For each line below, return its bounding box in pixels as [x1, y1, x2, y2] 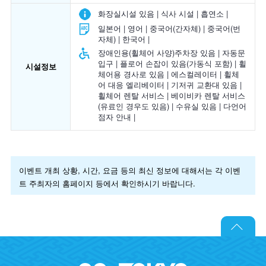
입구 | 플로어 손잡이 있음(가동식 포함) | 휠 [98, 57, 246, 69]
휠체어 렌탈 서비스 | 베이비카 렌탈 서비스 [98, 89, 245, 101]
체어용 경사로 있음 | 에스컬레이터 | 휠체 [98, 68, 239, 80]
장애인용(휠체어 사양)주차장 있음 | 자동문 [98, 46, 245, 58]
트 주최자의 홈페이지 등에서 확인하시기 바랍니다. [19, 177, 195, 189]
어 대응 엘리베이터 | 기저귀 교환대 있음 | [98, 78, 242, 90]
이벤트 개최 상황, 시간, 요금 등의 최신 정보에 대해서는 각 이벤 [19, 164, 240, 176]
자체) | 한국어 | [98, 33, 150, 45]
